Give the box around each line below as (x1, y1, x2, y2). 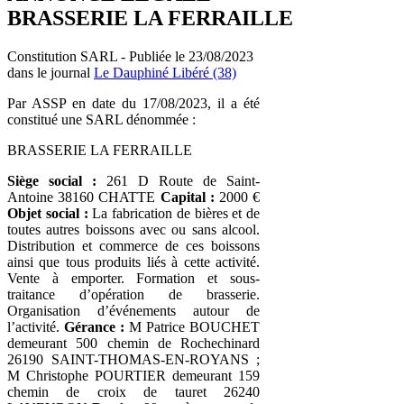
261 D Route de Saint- (96, 172, 260, 188)
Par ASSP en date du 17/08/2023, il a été (7, 95, 260, 111)
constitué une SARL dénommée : (7, 111, 196, 127)
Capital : (160, 188, 215, 205)
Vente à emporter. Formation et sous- (7, 270, 260, 286)
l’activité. (7, 318, 64, 335)
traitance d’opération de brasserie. (7, 286, 260, 302)
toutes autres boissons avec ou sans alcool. (7, 221, 260, 237)
